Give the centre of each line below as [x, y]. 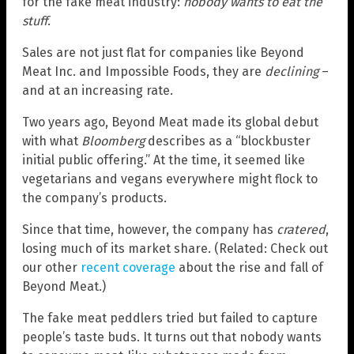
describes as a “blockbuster [228, 141]
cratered [301, 229]
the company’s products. [94, 198]
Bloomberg [113, 141]
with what [52, 141]
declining [292, 71]
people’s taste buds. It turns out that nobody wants [172, 337]
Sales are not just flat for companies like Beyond [163, 52]
